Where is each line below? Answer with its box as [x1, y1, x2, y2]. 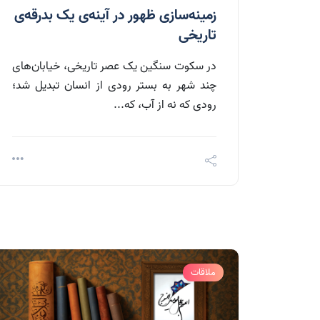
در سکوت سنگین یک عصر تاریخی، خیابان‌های [12, 57, 216, 76]
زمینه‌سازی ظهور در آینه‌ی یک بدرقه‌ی [14, 4, 216, 28]
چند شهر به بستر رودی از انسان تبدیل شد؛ [12, 76, 216, 96]
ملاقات [191, 265, 216, 281]
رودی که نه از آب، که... [114, 96, 216, 115]
